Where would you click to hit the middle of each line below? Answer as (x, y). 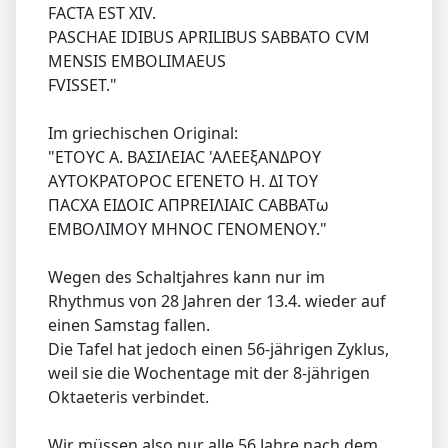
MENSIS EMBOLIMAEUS (137, 60)
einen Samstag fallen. (129, 324)
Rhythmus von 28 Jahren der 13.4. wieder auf (217, 300)
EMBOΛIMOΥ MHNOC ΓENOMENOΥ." (187, 228)
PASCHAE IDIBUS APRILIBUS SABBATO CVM (209, 36)
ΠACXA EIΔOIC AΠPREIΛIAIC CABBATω (188, 204)
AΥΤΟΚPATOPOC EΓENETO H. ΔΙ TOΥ (183, 180)
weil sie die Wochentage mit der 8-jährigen (209, 372)
